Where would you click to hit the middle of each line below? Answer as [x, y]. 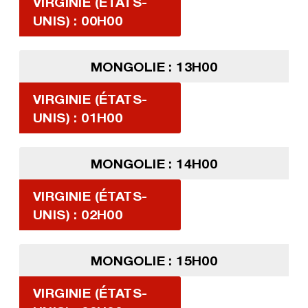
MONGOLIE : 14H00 [154, 164]
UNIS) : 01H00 [78, 118]
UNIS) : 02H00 [78, 214]
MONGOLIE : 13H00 [154, 67]
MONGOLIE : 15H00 [154, 261]
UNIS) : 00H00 [78, 21]
